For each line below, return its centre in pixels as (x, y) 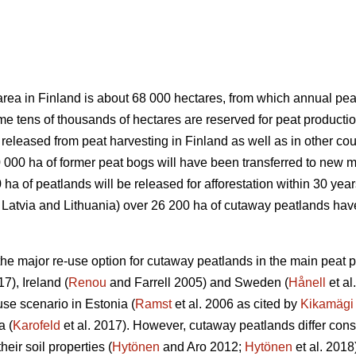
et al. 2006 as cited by (236, 304)
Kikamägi (327, 304)
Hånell (307, 283)
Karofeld (37, 326)
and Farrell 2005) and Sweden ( (197, 283)
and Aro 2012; (202, 347)
